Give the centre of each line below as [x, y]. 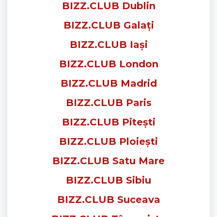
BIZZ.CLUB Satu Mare [108, 161]
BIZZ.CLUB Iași [108, 44]
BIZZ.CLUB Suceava [108, 199]
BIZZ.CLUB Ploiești [108, 141]
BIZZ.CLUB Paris [108, 102]
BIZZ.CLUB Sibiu [108, 180]
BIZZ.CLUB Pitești [108, 122]
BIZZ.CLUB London [108, 64]
